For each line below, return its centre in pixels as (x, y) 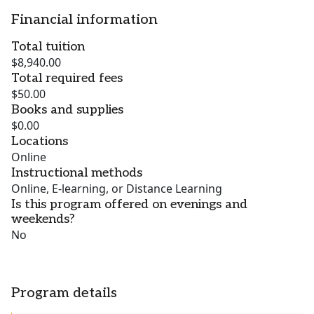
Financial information (84, 20)
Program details (64, 293)
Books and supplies (67, 110)
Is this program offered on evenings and (129, 205)
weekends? (43, 219)
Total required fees (67, 78)
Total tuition (48, 47)
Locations (40, 142)
